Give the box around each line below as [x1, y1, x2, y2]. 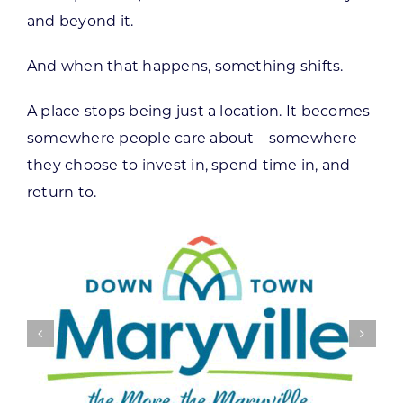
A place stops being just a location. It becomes [26, 102, 371, 120]
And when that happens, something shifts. [26, 57, 344, 75]
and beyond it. [26, 12, 134, 30]
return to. [26, 183, 97, 201]
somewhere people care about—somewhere [26, 129, 357, 147]
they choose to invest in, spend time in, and [26, 156, 351, 174]
